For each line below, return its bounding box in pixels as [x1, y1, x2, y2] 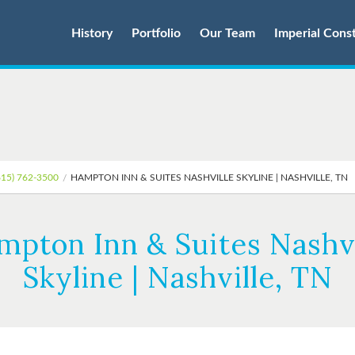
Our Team [200, 27, 255, 40]
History [71, 27, 113, 40]
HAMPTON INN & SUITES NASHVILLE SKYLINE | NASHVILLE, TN [71, 173, 348, 182]
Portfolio [132, 27, 181, 40]
